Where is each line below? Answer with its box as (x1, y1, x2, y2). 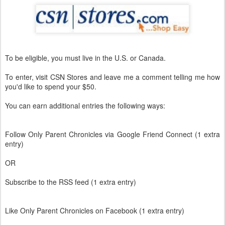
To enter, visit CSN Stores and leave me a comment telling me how (5, 72, 220, 82)
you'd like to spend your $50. (5, 81, 96, 92)
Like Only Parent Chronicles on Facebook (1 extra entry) (5, 205, 184, 216)
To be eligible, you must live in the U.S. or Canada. (5, 53, 166, 63)
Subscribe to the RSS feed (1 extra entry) (5, 177, 136, 187)
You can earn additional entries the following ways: (5, 100, 165, 111)
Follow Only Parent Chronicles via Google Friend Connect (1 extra (5, 129, 220, 140)
